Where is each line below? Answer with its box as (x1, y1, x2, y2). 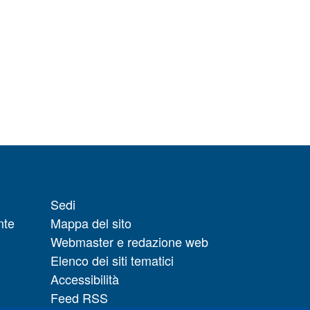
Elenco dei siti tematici (51, 250, 174, 269)
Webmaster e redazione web (51, 232, 208, 250)
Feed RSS (51, 288, 108, 307)
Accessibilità (51, 269, 119, 288)
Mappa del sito (51, 213, 131, 232)
